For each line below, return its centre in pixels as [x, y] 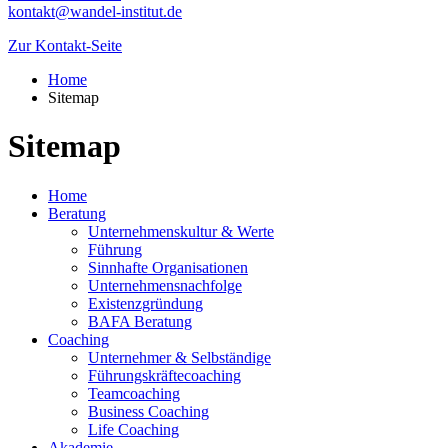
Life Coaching [133, 429]
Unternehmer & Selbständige [179, 357]
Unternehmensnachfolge [165, 285]
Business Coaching [148, 411]
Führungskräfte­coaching [164, 375]
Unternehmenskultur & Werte [181, 231]
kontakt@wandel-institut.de [95, 11]
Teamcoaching [134, 393]
